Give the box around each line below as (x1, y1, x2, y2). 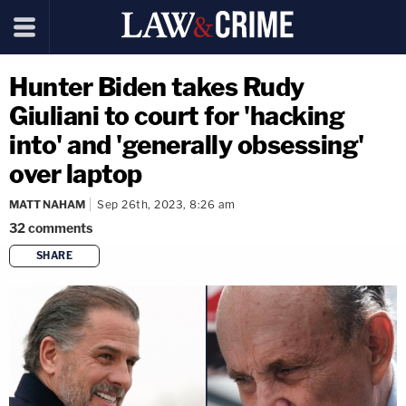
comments (28, 220, 92, 236)
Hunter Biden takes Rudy (9, 72, 304, 102)
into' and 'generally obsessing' (9, 130, 364, 160)
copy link (212, 277, 257, 293)
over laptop (9, 159, 142, 189)
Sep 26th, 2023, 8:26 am (97, 198, 236, 211)
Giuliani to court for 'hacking (9, 101, 344, 131)
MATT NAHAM (9, 198, 85, 211)
